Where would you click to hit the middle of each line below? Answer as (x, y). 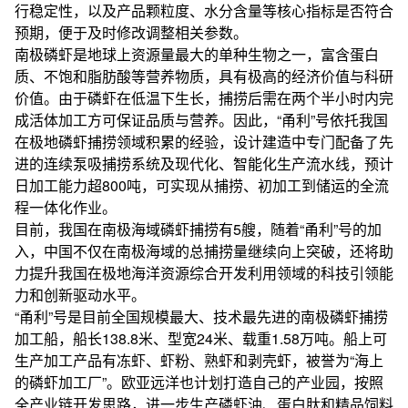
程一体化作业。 (66, 207)
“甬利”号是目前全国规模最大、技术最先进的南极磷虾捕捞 (201, 316)
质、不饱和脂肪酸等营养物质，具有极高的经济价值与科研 (204, 76)
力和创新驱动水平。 (80, 295)
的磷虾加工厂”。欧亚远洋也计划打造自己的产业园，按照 (199, 382)
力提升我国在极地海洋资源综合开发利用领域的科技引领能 (204, 273)
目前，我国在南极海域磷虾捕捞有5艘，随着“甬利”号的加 (198, 229)
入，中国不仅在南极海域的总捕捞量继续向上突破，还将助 (204, 251)
